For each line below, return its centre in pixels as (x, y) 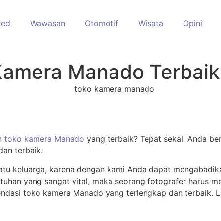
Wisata (150, 23)
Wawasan (47, 23)
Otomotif (101, 23)
